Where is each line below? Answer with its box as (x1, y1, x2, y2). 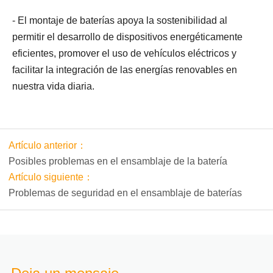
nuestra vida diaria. (12, 81, 94, 91)
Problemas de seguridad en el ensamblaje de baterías (9, 188, 242, 198)
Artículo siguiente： (9, 172, 93, 182)
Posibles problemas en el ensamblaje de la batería (9, 156, 227, 166)
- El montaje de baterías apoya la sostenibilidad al (12, 15, 227, 26)
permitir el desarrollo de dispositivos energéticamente (12, 32, 243, 42)
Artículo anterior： (9, 140, 87, 151)
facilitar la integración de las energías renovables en (12, 65, 237, 75)
